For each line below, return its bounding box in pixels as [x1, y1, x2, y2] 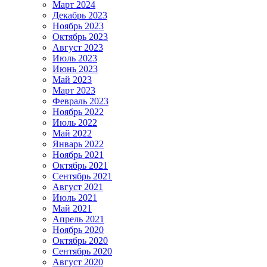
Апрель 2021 [52, 214, 104, 225]
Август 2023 [52, 42, 103, 53]
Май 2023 [52, 74, 92, 85]
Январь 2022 [52, 139, 104, 150]
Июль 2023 [52, 53, 97, 64]
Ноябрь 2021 [52, 150, 104, 160]
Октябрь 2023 [52, 32, 108, 42]
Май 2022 [52, 128, 92, 139]
